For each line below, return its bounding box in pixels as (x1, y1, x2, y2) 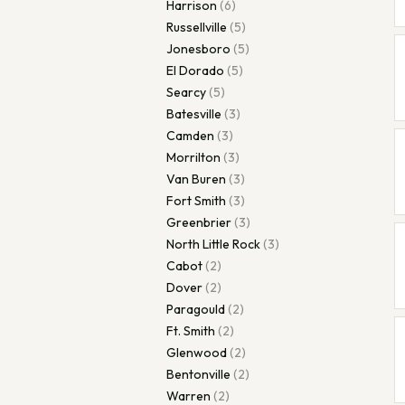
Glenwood (166, 344, 227, 361)
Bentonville (166, 366, 231, 382)
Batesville (166, 106, 221, 122)
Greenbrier (166, 214, 231, 231)
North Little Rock (166, 236, 260, 252)
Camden (166, 127, 214, 144)
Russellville (166, 19, 227, 35)
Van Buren (166, 171, 226, 187)
